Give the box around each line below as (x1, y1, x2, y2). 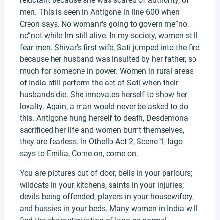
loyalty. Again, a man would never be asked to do (20, 102, 188, 111)
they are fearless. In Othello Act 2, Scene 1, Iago (20, 137, 183, 146)
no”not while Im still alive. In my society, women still (20, 31, 198, 40)
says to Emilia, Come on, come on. (20, 149, 138, 158)
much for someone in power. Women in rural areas (20, 66, 193, 76)
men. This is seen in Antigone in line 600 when (20, 7, 180, 17)
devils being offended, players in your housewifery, (20, 192, 193, 201)
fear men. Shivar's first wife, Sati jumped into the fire (20, 43, 199, 52)
